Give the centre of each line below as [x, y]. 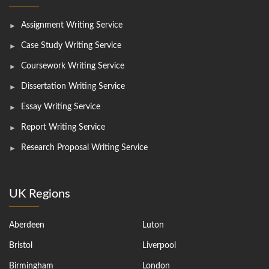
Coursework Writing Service [73, 66]
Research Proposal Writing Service [84, 147]
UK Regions [40, 194]
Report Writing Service [63, 127]
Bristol [21, 245]
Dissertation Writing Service [73, 86]
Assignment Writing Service [72, 25]
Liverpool [159, 245]
